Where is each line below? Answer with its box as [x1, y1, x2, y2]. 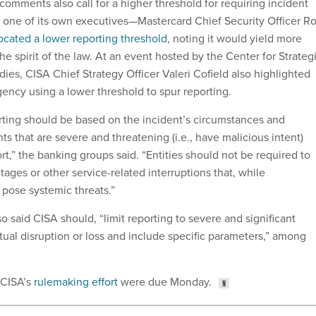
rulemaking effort [34, 274, 118, 291]
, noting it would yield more [167, 30, 302, 47]
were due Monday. [118, 274, 212, 291]
